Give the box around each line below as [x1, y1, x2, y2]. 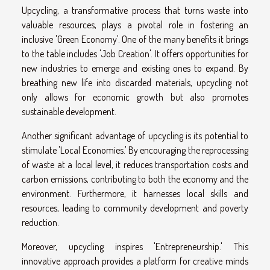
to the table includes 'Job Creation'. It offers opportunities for [22, 48, 248, 60]
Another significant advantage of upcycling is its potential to [22, 130, 248, 142]
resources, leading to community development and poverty [22, 202, 248, 215]
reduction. [22, 216, 59, 229]
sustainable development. [22, 105, 116, 118]
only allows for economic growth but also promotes [22, 91, 248, 104]
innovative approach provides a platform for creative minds [22, 255, 248, 268]
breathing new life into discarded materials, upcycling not [22, 77, 248, 89]
